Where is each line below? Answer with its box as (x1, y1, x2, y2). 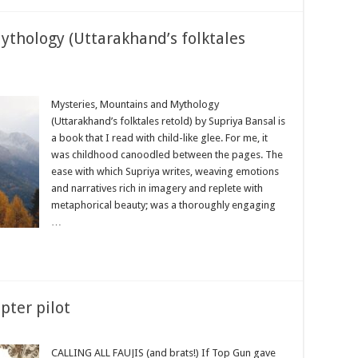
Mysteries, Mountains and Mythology (51, 98, 219, 110)
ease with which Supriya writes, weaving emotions (51, 165, 279, 177)
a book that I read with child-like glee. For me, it (51, 132, 268, 144)
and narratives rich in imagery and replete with (51, 182, 263, 194)
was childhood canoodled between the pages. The (51, 149, 283, 161)
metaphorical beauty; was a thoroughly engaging (51, 199, 276, 211)
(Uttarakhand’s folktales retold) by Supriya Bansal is (51, 115, 285, 127)
